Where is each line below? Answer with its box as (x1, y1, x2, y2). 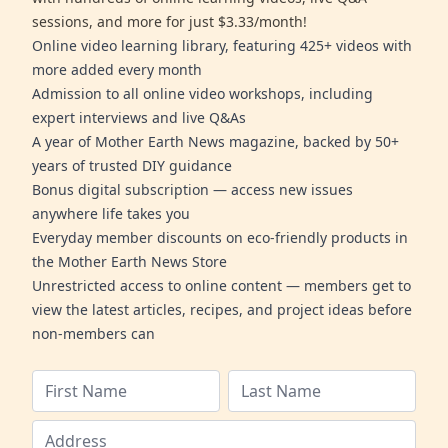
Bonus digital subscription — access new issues (32, 180, 353, 200)
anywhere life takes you (32, 204, 190, 224)
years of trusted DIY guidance (32, 156, 232, 176)
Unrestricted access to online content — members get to (32, 276, 411, 296)
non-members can (32, 324, 155, 344)
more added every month (32, 60, 202, 80)
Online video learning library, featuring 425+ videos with (32, 36, 412, 56)
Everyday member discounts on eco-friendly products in (32, 228, 408, 248)
